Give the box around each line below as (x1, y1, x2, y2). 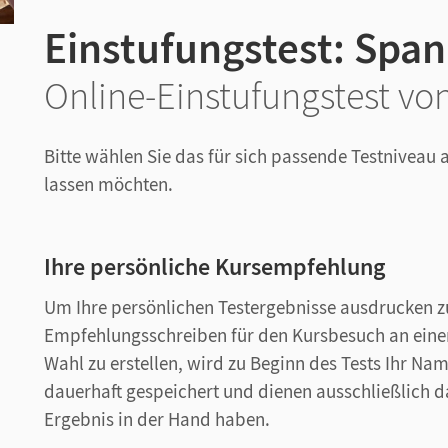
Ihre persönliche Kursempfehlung (44, 251, 385, 282)
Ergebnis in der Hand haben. (44, 407, 270, 431)
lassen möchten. (44, 172, 173, 196)
